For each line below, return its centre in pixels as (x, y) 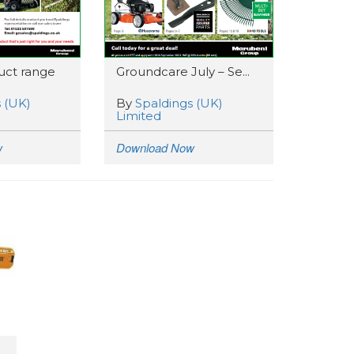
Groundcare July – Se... (183, 72)
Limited (139, 116)
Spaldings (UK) (179, 103)
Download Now (156, 147)
